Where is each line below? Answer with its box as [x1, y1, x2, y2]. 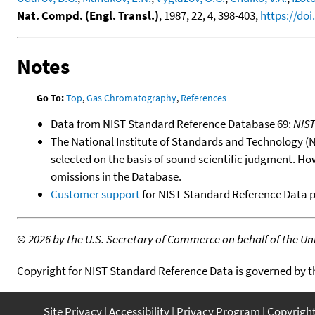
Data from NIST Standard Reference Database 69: [51, 115, 293, 131]
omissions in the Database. [51, 168, 181, 184]
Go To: [37, 91, 65, 104]
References [181, 91, 227, 104]
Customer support [51, 186, 140, 202]
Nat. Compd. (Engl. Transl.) [17, 8, 159, 24]
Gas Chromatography [86, 91, 177, 104]
